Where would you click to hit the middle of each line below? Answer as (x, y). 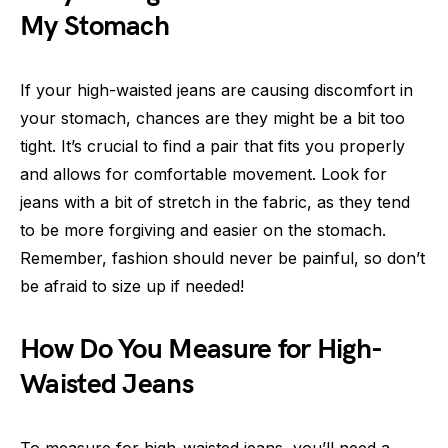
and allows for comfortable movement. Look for (203, 174)
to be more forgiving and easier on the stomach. (203, 230)
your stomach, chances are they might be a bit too (212, 118)
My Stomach (95, 27)
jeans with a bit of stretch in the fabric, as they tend (215, 202)
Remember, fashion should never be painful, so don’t (222, 258)
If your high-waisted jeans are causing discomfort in (216, 90)
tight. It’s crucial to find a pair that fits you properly (212, 146)
